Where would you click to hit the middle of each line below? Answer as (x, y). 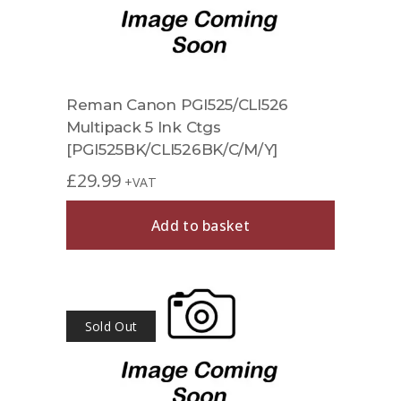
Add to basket (200, 225)
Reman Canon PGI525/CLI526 (178, 105)
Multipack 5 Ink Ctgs (144, 128)
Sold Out (111, 327)
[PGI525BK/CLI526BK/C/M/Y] (172, 150)
